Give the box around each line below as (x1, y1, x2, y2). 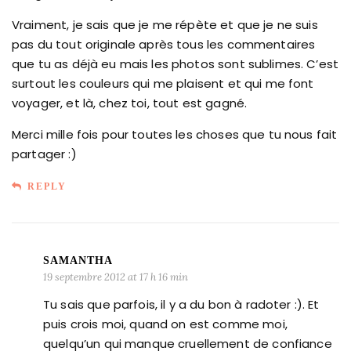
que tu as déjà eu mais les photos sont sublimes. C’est (12, 55, 339, 72)
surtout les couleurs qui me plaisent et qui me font (12, 74, 314, 92)
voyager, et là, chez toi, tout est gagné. (12, 94, 248, 111)
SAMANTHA (43, 254, 113, 266)
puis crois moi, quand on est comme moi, (43, 315, 288, 332)
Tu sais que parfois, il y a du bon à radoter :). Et (43, 295, 320, 313)
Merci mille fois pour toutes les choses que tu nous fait (12, 125, 338, 143)
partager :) (12, 145, 77, 162)
